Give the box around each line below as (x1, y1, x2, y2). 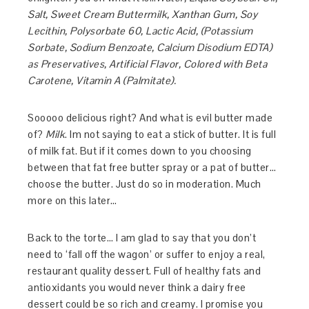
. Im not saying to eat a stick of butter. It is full (65, 128, 277, 141)
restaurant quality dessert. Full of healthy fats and (28, 264, 261, 277)
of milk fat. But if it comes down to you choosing (28, 144, 252, 157)
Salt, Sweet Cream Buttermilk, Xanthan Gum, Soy (28, 8, 258, 21)
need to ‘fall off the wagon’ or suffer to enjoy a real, (28, 248, 266, 261)
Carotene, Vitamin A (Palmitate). (28, 74, 177, 87)
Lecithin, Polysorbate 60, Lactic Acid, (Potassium (28, 24, 253, 37)
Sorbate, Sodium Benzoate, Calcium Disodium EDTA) (28, 41, 272, 54)
